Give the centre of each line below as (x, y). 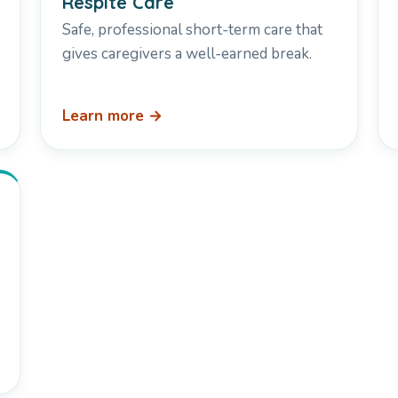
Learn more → (112, 116)
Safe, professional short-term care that (192, 30)
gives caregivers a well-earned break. (187, 54)
